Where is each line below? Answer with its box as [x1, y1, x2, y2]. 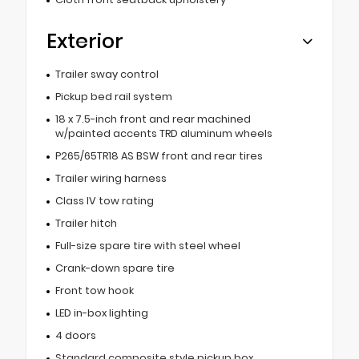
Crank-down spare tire [54, 260, 175, 275]
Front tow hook [54, 283, 134, 297]
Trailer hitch [54, 216, 117, 230]
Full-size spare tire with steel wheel [54, 238, 240, 252]
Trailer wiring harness [54, 171, 167, 185]
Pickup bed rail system [54, 89, 172, 103]
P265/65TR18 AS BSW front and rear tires [54, 148, 263, 163]
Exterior [46, 26, 123, 55]
